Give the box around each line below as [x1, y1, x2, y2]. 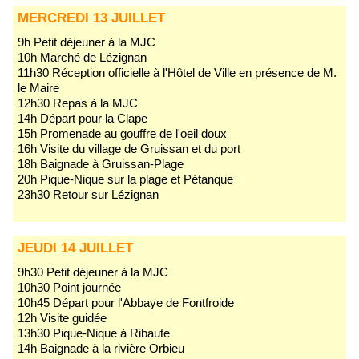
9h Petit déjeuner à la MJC [24, 35, 155, 50]
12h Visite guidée [18, 311, 107, 325]
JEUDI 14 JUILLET [18, 240, 133, 256]
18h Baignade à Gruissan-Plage [18, 157, 184, 171]
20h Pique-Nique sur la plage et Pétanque [18, 172, 233, 187]
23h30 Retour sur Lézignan [18, 188, 159, 202]
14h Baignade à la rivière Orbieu [18, 341, 184, 356]
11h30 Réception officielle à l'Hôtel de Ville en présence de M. [18, 66, 337, 80]
